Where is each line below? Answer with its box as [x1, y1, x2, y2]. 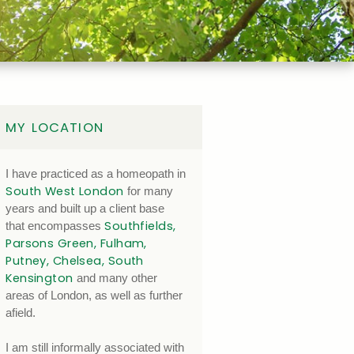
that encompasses [6, 220, 105, 233]
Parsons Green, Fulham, [6, 235, 147, 252]
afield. [6, 307, 36, 320]
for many [123, 185, 173, 198]
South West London [6, 183, 124, 200]
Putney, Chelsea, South [6, 253, 144, 269]
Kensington [6, 270, 73, 287]
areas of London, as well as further [6, 289, 183, 303]
